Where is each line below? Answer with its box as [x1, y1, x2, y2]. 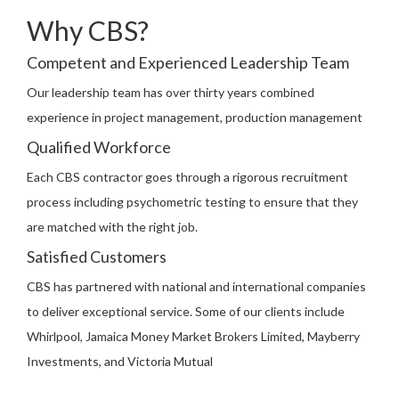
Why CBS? [27, 14, 149, 46]
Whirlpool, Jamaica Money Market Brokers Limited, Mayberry [27, 329, 360, 344]
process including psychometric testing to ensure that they [27, 194, 358, 209]
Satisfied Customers [27, 247, 167, 266]
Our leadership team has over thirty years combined [27, 85, 314, 100]
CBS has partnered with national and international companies [27, 279, 366, 294]
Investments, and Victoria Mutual [27, 354, 213, 369]
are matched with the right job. [27, 219, 198, 234]
